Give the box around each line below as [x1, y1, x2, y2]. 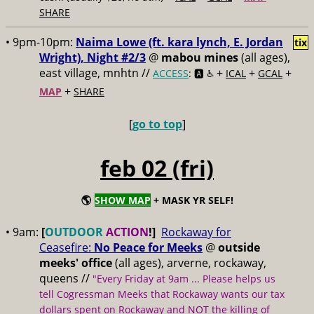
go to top [132, 116, 182, 132]
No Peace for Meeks [94, 240, 203, 255]
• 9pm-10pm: [6, 34, 76, 50]
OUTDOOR [45, 224, 103, 240]
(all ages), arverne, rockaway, [112, 255, 266, 271]
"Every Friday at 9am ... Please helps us [93, 272, 275, 285]
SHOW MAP [94, 193, 151, 207]
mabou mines [161, 50, 238, 65]
